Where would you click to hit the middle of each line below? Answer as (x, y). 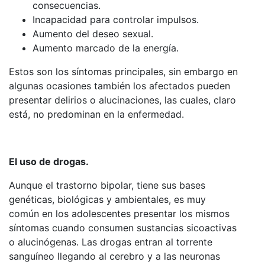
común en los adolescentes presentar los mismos (119, 213)
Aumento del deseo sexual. (93, 33)
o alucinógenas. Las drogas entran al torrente (111, 242)
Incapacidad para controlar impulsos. (116, 19)
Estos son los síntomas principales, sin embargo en (123, 71)
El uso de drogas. (49, 161)
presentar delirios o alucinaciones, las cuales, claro (122, 100)
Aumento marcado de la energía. (106, 48)
